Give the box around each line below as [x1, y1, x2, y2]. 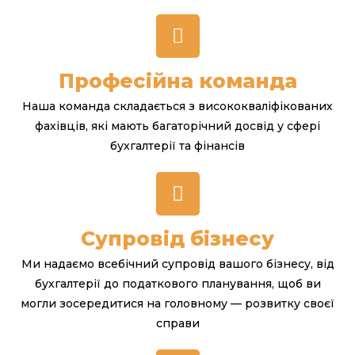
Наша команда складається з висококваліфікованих [22, 98, 333, 113]
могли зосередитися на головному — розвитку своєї [21, 296, 334, 311]
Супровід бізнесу [81, 226, 274, 250]
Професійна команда [58, 68, 297, 93]
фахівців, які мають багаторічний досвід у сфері [35, 118, 320, 133]
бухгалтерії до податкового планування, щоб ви [34, 276, 321, 291]
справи [155, 315, 200, 330]
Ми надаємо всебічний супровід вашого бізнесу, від [21, 256, 334, 271]
